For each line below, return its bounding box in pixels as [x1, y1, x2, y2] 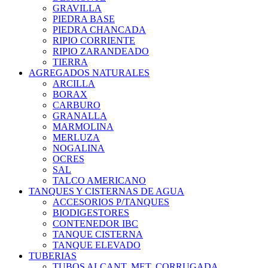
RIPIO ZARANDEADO [53, 46, 149, 57]
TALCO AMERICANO [53, 175, 146, 186]
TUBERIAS [29, 251, 77, 261]
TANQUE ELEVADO [53, 240, 141, 251]
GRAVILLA [53, 3, 102, 14]
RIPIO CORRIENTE [53, 35, 135, 46]
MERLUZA [53, 132, 100, 143]
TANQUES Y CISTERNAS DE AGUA [29, 186, 184, 197]
